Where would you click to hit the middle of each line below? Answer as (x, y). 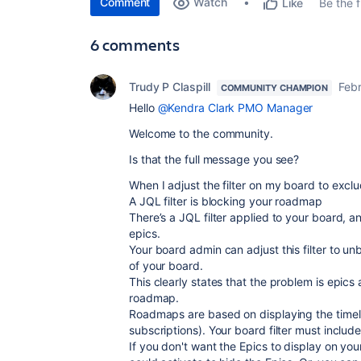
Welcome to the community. (201, 133)
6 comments (135, 45)
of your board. (166, 266)
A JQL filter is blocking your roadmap (226, 201)
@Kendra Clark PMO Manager (235, 108)
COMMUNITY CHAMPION (274, 88)
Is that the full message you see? (214, 159)
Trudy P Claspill (170, 87)
